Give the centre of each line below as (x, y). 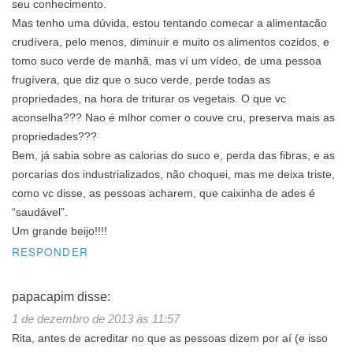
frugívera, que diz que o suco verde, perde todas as (141, 80)
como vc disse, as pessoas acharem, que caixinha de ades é (163, 194)
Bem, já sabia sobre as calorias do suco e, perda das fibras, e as (173, 156)
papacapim (43, 297)
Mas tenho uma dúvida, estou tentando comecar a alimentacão (169, 24)
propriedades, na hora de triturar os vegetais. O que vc (149, 99)
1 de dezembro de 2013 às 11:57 (96, 319)
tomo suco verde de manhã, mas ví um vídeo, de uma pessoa (167, 61)
